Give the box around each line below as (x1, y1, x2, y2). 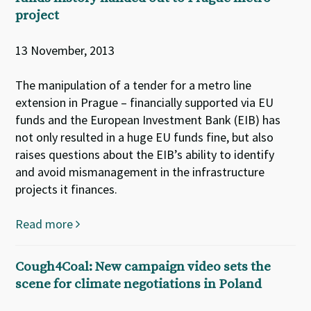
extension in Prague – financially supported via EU (15, 94, 274, 110)
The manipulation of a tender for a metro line (15, 77, 252, 93)
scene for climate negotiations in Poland (15, 276, 262, 292)
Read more (15, 216, 76, 232)
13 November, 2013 (15, 42, 115, 58)
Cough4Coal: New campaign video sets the (15, 259, 271, 275)
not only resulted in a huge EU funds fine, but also (15, 129, 274, 145)
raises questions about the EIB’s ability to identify (15, 146, 275, 162)
